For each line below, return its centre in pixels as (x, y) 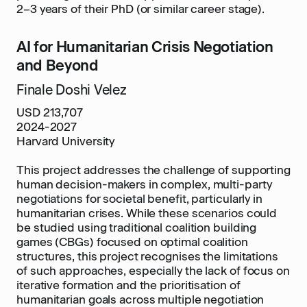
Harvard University (66, 141)
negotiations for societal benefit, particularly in (139, 199)
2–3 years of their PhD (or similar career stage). (141, 9)
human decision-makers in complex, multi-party (144, 184)
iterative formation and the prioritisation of (128, 285)
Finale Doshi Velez (72, 90)
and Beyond (58, 65)
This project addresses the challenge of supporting (153, 170)
